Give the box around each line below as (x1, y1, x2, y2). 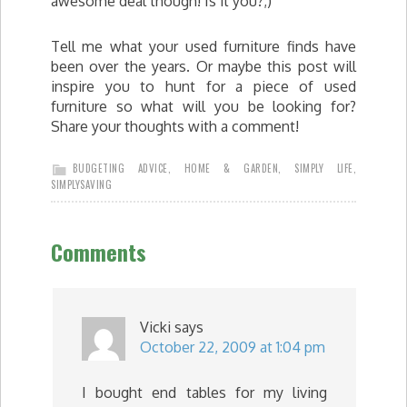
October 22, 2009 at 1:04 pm (140, 338, 325, 356)
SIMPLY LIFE (294, 161, 353, 175)
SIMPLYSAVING (51, 177, 112, 192)
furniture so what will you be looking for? (51, 97, 356, 115)
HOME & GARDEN (184, 161, 278, 175)
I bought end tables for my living (82, 383, 327, 402)
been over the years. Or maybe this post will (51, 57, 356, 75)
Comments (51, 235, 146, 268)
